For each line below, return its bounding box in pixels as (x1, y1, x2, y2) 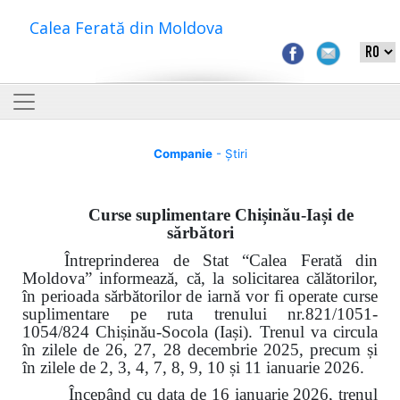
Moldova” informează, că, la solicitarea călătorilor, (22, 268, 378, 287)
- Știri (212, 146, 247, 161)
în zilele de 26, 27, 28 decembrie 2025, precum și (22, 339, 378, 359)
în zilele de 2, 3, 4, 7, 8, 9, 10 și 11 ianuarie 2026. (22, 357, 364, 377)
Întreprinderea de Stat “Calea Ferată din (64, 250, 378, 270)
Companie (153, 146, 212, 161)
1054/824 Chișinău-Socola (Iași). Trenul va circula (22, 321, 378, 341)
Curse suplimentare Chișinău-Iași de (88, 205, 354, 224)
